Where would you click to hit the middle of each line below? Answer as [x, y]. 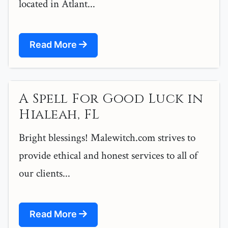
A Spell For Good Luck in [111, 99]
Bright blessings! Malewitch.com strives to [107, 138]
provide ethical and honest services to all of [108, 156]
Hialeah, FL [59, 115]
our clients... [45, 174]
